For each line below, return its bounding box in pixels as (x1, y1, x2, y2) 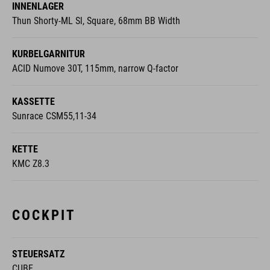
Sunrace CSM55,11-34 (12, 110, 96, 122)
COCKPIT (12, 206, 75, 224)
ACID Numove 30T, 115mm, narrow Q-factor (12, 62, 178, 74)
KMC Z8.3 (12, 157, 49, 169)
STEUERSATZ (12, 248, 64, 260)
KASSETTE (12, 95, 55, 107)
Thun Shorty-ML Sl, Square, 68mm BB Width (12, 14, 180, 27)
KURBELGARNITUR (12, 48, 85, 60)
